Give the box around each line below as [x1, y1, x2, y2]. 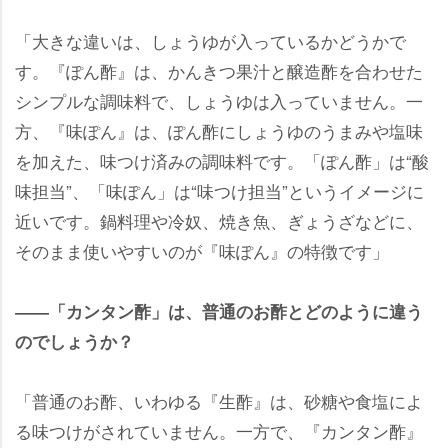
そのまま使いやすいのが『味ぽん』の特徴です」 [15, 237, 389, 263]
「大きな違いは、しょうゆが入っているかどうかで [15, 27, 406, 53]
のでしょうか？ [15, 328, 134, 353]
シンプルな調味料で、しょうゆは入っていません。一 [15, 87, 423, 113]
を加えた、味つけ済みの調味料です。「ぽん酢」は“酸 [15, 147, 429, 173]
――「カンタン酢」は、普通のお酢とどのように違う [15, 298, 423, 323]
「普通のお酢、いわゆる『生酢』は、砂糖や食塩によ [15, 387, 423, 413]
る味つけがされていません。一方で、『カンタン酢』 [15, 417, 423, 443]
